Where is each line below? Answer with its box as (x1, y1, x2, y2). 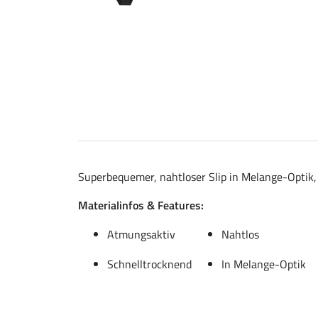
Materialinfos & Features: (78, 196, 204, 214)
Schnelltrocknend (107, 255, 192, 273)
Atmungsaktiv (107, 225, 175, 243)
